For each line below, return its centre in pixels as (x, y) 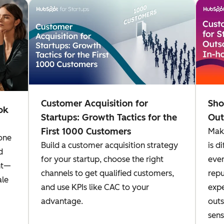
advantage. (62, 201)
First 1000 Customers (86, 131)
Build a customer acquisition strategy (110, 145)
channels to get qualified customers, (108, 173)
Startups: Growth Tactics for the (109, 117)
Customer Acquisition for (95, 103)
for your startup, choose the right (102, 159)
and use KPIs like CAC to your (95, 187)
